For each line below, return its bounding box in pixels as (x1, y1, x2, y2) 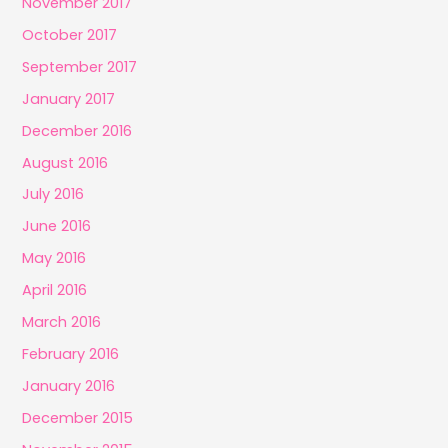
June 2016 (22, 216, 92, 237)
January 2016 (22, 376, 116, 397)
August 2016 (22, 152, 109, 173)
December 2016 (22, 120, 133, 141)
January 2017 (22, 88, 116, 109)
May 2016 (22, 248, 87, 269)
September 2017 (22, 56, 138, 77)
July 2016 (22, 184, 85, 205)
